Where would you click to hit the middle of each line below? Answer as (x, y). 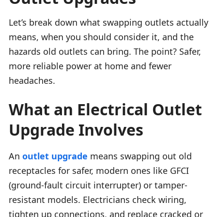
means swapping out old (140, 156)
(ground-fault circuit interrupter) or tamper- (98, 185)
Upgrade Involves (76, 129)
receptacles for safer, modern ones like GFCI (99, 170)
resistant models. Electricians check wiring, (98, 199)
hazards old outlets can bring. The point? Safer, (105, 51)
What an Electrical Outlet (105, 109)
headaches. (32, 80)
